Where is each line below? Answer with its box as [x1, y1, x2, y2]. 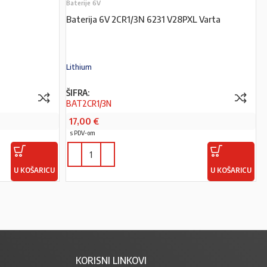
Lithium [66, 63, 92, 72]
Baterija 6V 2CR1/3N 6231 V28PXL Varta [66, 14, 221, 24]
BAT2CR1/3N [66, 98, 111, 108]
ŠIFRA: [66, 87, 89, 98]
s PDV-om [69, 129, 95, 136]
